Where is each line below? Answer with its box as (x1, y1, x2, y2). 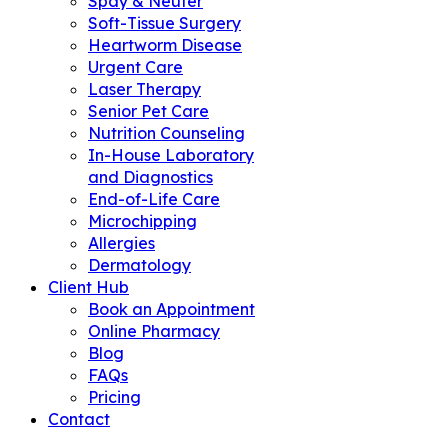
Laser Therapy (88, 79, 201, 99)
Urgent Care (88, 57, 183, 77)
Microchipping (88, 211, 197, 231)
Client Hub (48, 277, 129, 297)
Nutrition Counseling (88, 123, 245, 143)
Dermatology (88, 255, 191, 275)
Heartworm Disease (88, 35, 242, 55)
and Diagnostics (88, 167, 213, 187)
